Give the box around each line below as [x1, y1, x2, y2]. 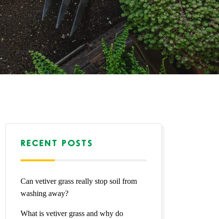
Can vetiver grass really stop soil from [21, 177, 137, 185]
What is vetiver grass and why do [21, 209, 123, 218]
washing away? [21, 189, 68, 197]
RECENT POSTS [21, 137, 93, 148]
